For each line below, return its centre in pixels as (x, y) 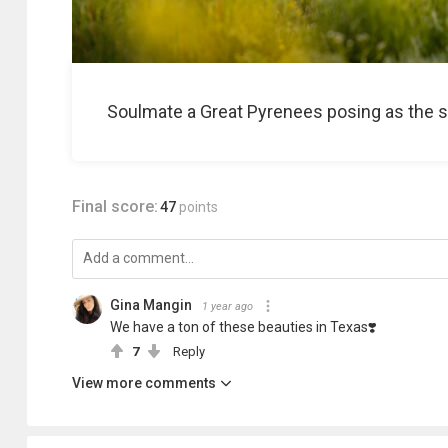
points (198, 207)
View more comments (144, 383)
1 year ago (227, 306)
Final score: (115, 206)
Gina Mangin (151, 305)
